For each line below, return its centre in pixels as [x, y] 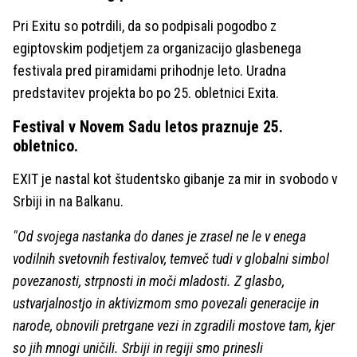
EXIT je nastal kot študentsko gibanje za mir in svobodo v [175, 179]
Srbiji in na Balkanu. [68, 201]
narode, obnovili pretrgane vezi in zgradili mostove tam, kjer [174, 326]
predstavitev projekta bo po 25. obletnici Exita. [146, 93]
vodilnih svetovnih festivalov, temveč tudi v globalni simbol [171, 259]
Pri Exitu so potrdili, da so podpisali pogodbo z [145, 26]
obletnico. [45, 146]
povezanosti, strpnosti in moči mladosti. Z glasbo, [149, 281]
